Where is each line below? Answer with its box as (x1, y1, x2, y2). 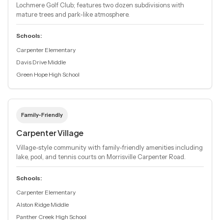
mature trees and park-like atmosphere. (16, 10, 130, 19)
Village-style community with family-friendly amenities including (16, 143, 203, 152)
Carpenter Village (16, 128, 84, 138)
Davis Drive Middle (16, 58, 66, 66)
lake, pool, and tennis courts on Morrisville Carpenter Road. (16, 153, 186, 161)
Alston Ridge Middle (16, 201, 69, 209)
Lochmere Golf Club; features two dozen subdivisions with (16, 1, 184, 9)
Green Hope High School (16, 71, 80, 79)
